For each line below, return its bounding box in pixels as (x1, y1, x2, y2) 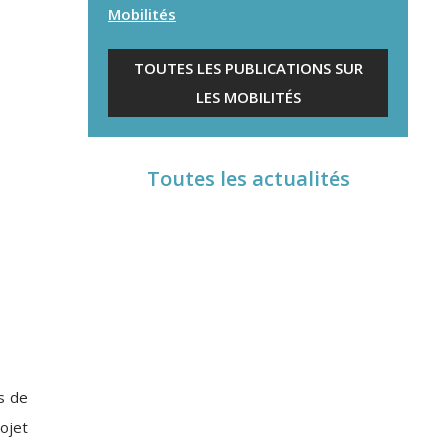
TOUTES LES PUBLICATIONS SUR (133, 58, 363, 78)
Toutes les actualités (146, 165, 350, 192)
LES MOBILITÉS (195, 87, 301, 107)
